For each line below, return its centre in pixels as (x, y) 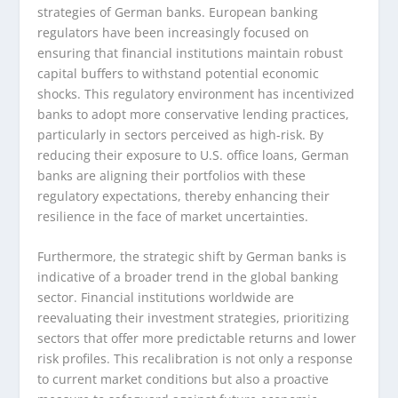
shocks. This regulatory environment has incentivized (196, 93)
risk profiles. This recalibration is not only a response (195, 359)
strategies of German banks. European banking (178, 12)
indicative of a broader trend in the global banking (188, 277)
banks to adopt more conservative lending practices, (194, 114)
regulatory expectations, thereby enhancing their (184, 195)
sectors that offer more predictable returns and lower (197, 338)
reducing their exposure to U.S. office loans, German (194, 155)
